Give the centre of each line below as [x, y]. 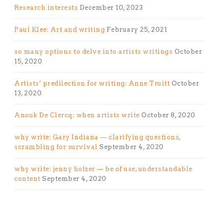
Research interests [46, 8]
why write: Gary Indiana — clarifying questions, [98, 137]
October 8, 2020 [168, 115]
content [27, 179]
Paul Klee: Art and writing [59, 30]
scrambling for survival [56, 147]
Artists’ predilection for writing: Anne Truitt [92, 84]
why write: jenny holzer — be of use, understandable [103, 169]
